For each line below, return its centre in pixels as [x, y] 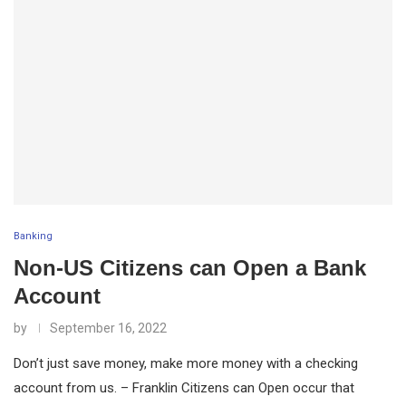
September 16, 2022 [108, 328]
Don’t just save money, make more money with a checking [186, 363]
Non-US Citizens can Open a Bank [190, 267]
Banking [33, 236]
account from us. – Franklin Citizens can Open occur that [184, 387]
